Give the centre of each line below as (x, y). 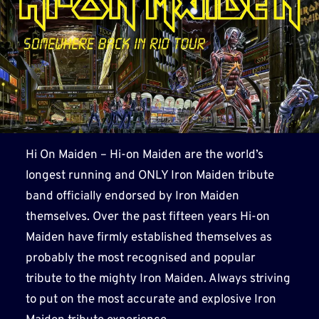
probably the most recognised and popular (140, 258)
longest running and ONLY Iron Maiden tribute (150, 176)
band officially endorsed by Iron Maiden (132, 196)
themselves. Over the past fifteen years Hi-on (147, 217)
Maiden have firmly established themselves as (148, 237)
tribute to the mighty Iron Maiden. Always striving (158, 279)
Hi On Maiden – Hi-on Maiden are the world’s (144, 155)
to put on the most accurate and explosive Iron (151, 299)
